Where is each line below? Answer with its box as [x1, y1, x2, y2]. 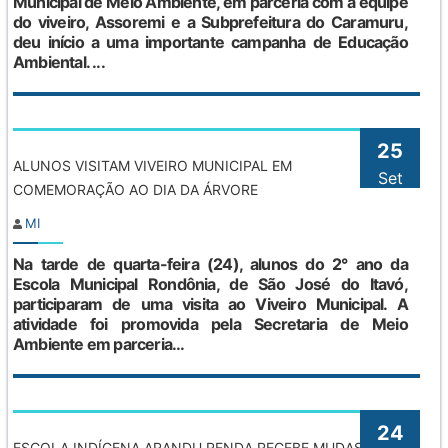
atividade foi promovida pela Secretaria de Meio [13, 313, 408, 334]
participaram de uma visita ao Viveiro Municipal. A [13, 293, 408, 314]
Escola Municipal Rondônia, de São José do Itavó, [13, 273, 408, 294]
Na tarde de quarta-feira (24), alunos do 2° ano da [13, 253, 408, 274]
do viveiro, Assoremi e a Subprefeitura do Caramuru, [13, 11, 408, 32]
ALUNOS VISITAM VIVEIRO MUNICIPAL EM [13, 156, 292, 174]
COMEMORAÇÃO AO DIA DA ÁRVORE [13, 180, 258, 198]
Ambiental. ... [13, 51, 105, 72]
